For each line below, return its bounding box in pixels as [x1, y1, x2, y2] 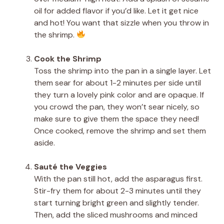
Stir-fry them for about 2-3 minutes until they [34, 185, 201, 196]
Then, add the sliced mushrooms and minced [34, 209, 197, 220]
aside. [34, 137, 55, 148]
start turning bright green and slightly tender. [34, 197, 199, 208]
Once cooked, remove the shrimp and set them [34, 125, 206, 136]
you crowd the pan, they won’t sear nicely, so [34, 101, 199, 112]
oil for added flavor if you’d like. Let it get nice [34, 5, 198, 16]
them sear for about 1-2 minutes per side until [34, 77, 201, 88]
